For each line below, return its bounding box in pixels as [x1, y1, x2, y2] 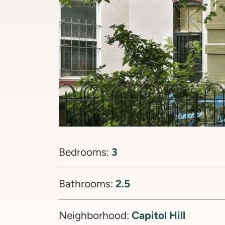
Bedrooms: [59, 146, 111, 158]
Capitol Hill [132, 208, 185, 221]
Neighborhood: [59, 209, 132, 221]
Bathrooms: [59, 177, 116, 190]
